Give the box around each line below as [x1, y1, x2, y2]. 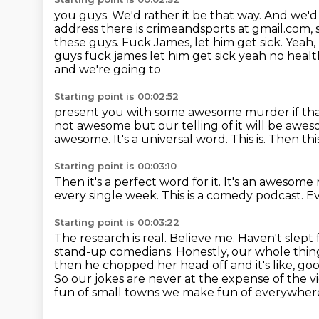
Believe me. [169, 231, 238, 245]
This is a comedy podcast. [162, 189, 306, 202]
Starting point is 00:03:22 [54, 216, 179, 228]
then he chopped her [54, 258, 180, 272]
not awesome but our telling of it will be [54, 119, 286, 132]
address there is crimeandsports [54, 22, 238, 36]
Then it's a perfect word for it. [54, 175, 224, 189]
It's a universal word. [113, 132, 231, 146]
